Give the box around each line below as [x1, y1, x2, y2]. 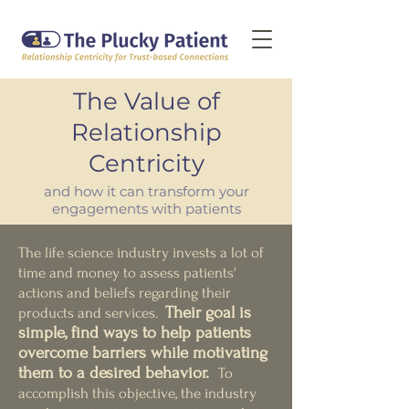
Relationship [70, 118, 222, 147]
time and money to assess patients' [18, 264, 236, 281]
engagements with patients [51, 200, 241, 217]
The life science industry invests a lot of [18, 244, 264, 261]
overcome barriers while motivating [18, 343, 267, 362]
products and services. [18, 304, 165, 321]
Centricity [88, 149, 204, 178]
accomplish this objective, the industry [18, 384, 257, 402]
